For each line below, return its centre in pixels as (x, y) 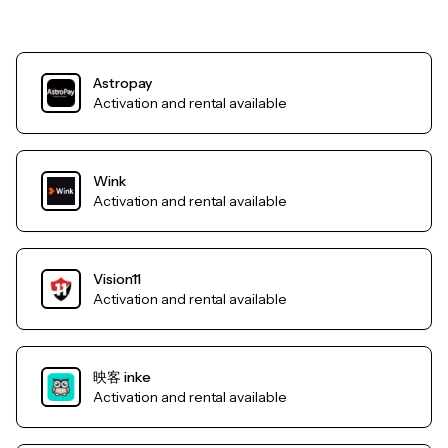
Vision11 (117, 279)
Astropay (123, 83)
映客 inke (122, 377)
